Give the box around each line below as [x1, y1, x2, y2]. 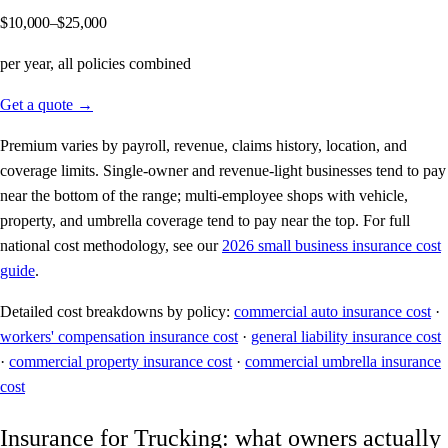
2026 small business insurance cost [222, 237, 441, 255]
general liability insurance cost [251, 328, 441, 346]
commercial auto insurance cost [234, 303, 431, 321]
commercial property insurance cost [9, 353, 232, 371]
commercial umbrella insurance [245, 353, 441, 371]
